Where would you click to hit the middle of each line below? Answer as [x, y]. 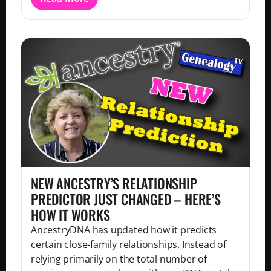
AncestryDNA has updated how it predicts [124, 230]
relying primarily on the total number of [119, 259]
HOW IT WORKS [70, 215]
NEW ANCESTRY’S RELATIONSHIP [114, 183]
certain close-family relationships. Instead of [129, 245]
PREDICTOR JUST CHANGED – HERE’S [126, 199]
